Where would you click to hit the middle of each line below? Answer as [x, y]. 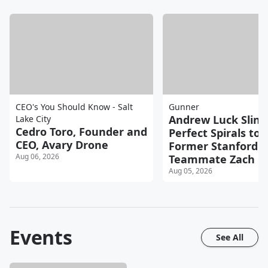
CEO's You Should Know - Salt [74, 106]
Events [41, 237]
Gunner [184, 106]
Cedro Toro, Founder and [81, 131]
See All [230, 237]
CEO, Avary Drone [62, 144]
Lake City [33, 118]
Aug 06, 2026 [37, 156]
